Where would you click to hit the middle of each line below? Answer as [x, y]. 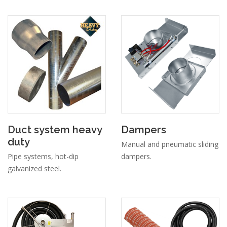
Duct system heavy [55, 130]
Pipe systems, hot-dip [43, 157]
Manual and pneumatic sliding [170, 144]
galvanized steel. [34, 169]
